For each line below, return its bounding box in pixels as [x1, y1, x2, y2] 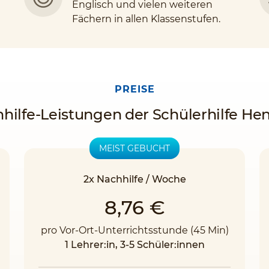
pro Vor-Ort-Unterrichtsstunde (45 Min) [40, 225, 229, 236]
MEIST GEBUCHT [99, 143, 170, 154]
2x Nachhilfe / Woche [83, 174, 186, 185]
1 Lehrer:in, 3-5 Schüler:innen [64, 239, 205, 250]
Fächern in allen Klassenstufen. [72, 13, 220, 25]
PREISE [114, 83, 155, 95]
